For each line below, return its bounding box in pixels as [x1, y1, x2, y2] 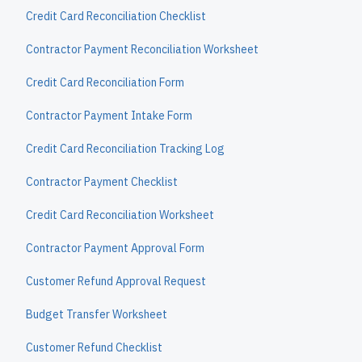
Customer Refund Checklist [26, 340, 162, 355]
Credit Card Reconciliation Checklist [26, 9, 206, 23]
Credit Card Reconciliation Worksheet [26, 208, 214, 222]
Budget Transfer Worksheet [26, 307, 167, 322]
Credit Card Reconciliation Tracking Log [26, 141, 225, 156]
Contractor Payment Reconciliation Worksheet [26, 42, 259, 57]
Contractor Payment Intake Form [26, 108, 192, 123]
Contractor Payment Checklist [26, 175, 178, 189]
